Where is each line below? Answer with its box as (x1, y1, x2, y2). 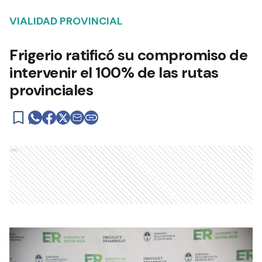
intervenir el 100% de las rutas (9, 62, 219, 82)
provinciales (9, 80, 93, 100)
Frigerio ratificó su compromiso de (9, 44, 247, 65)
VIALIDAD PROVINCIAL (9, 13, 123, 28)
